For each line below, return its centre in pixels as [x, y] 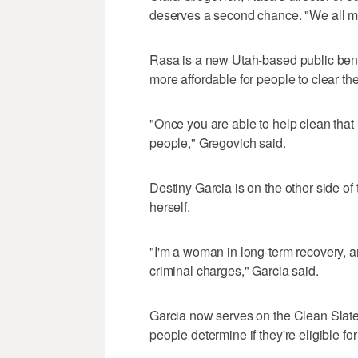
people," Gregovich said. [218, 142]
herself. [170, 206]
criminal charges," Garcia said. [234, 270]
